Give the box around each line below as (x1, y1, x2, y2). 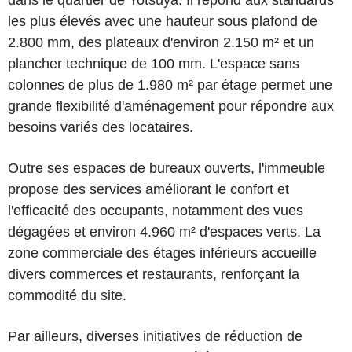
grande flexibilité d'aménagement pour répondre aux (8, 98, 334, 114)
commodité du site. (8, 288, 126, 303)
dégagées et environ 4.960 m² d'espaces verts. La (8, 224, 321, 240)
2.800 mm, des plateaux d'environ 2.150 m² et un (8, 35, 314, 50)
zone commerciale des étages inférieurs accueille (8, 245, 317, 261)
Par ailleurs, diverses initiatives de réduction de (8, 328, 302, 344)
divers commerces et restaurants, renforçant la (8, 266, 299, 282)
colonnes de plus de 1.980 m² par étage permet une (8, 77, 332, 93)
